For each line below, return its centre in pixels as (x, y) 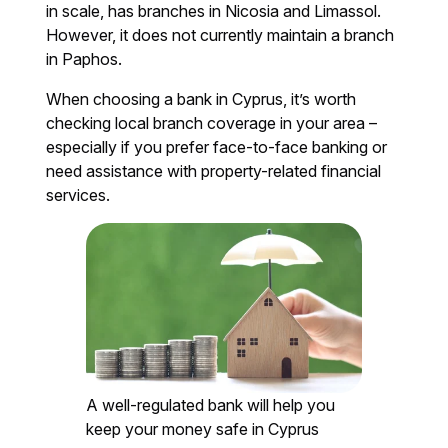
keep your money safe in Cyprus (203, 429)
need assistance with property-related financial (214, 171)
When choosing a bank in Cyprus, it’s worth (201, 99)
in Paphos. (84, 59)
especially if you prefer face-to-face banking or (217, 147)
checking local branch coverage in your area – (212, 123)
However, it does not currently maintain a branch (220, 35)
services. (78, 195)
